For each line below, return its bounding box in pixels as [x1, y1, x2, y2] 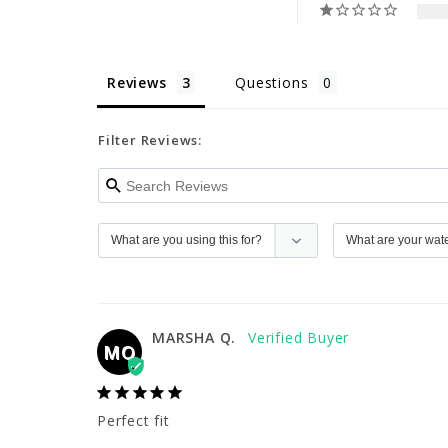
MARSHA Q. [152, 328, 237, 348]
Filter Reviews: [98, 131, 202, 150]
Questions [235, 73, 309, 93]
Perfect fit [97, 411, 170, 431]
